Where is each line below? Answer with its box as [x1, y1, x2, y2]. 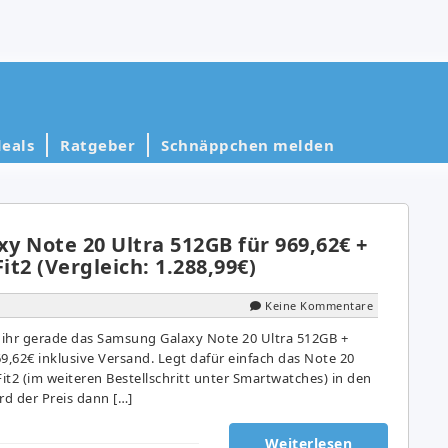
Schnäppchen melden [161, 134, 334, 155]
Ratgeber [60, 134, 135, 155]
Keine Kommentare [265, 297, 373, 313]
